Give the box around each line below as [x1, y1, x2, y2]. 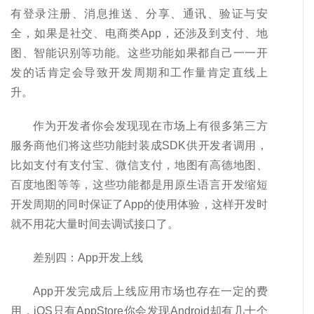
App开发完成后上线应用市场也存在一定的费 [33, 285, 268, 298]
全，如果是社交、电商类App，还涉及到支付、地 [11, 27, 268, 40]
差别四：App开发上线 [33, 252, 143, 264]
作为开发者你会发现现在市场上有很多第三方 [33, 120, 268, 132]
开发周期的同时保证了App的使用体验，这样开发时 [11, 198, 268, 211]
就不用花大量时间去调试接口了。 [11, 218, 179, 231]
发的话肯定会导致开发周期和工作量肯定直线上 [11, 67, 268, 79]
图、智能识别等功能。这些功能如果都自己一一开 [11, 47, 268, 60]
